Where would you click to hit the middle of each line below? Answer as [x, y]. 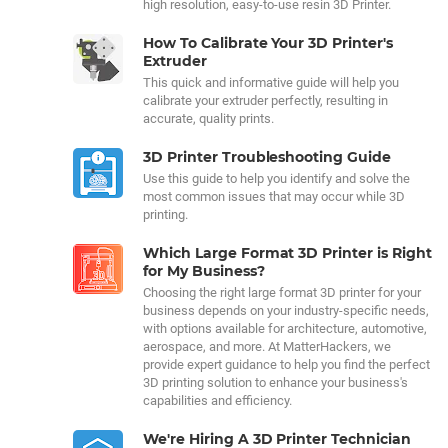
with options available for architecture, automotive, [285, 328]
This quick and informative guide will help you [271, 82]
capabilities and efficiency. [217, 400]
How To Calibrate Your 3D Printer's [268, 43]
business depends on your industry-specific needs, [286, 310]
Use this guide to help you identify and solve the [276, 178]
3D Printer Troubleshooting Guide [267, 157]
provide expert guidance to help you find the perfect [286, 364]
